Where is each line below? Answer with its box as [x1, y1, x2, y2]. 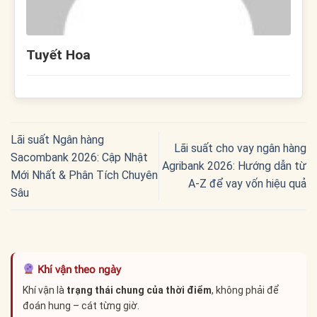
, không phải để [212, 284, 279, 296]
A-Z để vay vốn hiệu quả [188, 177, 306, 191]
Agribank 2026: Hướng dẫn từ [162, 159, 306, 173]
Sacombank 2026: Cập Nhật [11, 150, 148, 164]
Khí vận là [23, 284, 67, 296]
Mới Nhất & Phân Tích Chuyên [11, 168, 158, 182]
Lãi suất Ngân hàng [11, 132, 104, 146]
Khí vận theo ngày [35, 263, 122, 276]
